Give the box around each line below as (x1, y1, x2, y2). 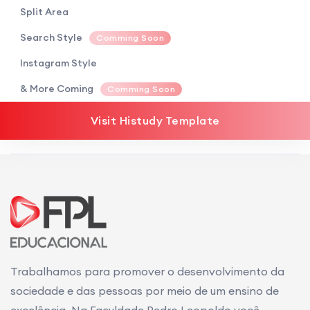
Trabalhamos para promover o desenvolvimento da (10, 264, 284, 278)
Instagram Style (20, 57, 97, 69)
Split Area (20, 6, 69, 18)
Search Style (20, 31, 82, 44)
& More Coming (20, 82, 93, 95)
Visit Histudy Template (90, 113, 220, 127)
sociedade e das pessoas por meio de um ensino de (10, 284, 279, 298)
